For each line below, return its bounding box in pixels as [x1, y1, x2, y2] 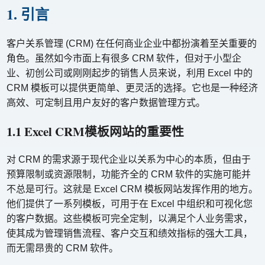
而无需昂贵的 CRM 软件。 [7, 243, 119, 253]
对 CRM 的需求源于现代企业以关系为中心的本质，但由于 [7, 154, 251, 164]
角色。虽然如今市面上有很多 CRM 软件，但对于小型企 [7, 53, 242, 63]
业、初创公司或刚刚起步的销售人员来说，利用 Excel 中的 [7, 67, 253, 78]
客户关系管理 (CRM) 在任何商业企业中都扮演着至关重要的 [7, 38, 257, 49]
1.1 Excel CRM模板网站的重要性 [7, 122, 185, 140]
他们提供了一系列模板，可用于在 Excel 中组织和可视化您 [7, 198, 253, 209]
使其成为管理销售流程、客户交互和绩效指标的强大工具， [7, 228, 253, 238]
